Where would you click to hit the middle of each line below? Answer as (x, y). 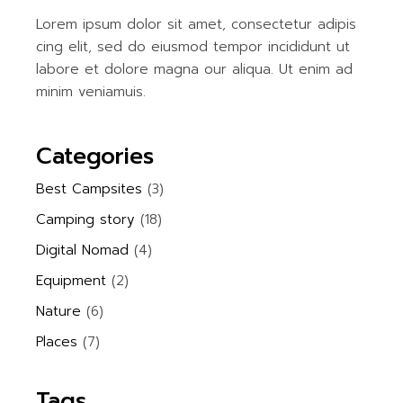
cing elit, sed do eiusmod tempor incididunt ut (193, 46)
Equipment (72, 280)
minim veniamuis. (91, 91)
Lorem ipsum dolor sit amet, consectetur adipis (197, 24)
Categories (95, 156)
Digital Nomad (83, 250)
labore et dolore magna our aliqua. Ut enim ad (195, 69)
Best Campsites (90, 188)
